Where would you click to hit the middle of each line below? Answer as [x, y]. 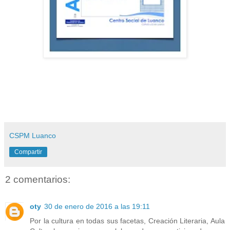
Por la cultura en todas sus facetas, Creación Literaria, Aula [127, 221]
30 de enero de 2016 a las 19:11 [97, 206]
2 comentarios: [38, 180]
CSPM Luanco [33, 136]
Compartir [28, 152]
